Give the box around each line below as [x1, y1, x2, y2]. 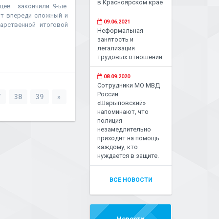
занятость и [97, 36, 134, 43]
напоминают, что [97, 108, 149, 115]
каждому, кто [97, 143, 138, 151]
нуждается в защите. [97, 152, 159, 159]
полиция [97, 117, 123, 124]
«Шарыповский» [97, 99, 146, 107]
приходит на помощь [97, 134, 160, 142]
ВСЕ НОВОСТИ [109, 176, 153, 183]
